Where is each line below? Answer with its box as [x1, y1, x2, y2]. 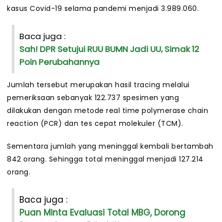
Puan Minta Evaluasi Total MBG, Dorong [19, 207, 185, 219]
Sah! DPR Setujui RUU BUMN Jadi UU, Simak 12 [19, 43, 199, 55]
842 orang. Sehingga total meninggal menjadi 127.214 [7, 154, 204, 165]
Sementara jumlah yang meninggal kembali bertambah [7, 141, 214, 152]
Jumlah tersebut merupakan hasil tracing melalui [7, 80, 190, 90]
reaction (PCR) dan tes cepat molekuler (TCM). [7, 118, 183, 129]
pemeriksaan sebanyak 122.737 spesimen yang [7, 93, 179, 103]
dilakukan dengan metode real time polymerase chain [7, 106, 208, 116]
